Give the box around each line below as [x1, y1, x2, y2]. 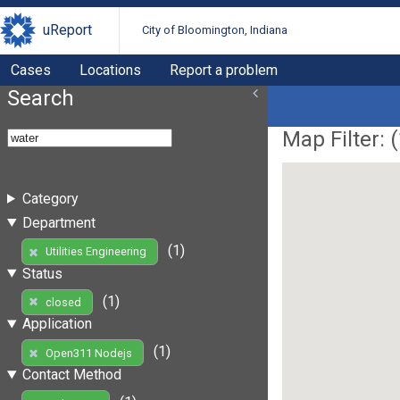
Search [7, 85, 74, 111]
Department [21, 213, 96, 231]
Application [21, 315, 92, 333]
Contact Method [21, 366, 121, 384]
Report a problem [170, 61, 278, 79]
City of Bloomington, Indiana [142, 23, 288, 37]
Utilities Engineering [45, 245, 146, 259]
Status [21, 264, 62, 282]
